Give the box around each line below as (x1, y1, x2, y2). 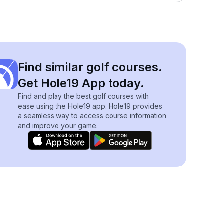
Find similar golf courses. (18, 60, 162, 74)
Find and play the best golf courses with (18, 92, 149, 100)
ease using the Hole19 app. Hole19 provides (18, 102, 162, 110)
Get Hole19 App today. (18, 76, 144, 90)
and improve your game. (18, 121, 98, 130)
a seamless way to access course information (18, 111, 166, 120)
